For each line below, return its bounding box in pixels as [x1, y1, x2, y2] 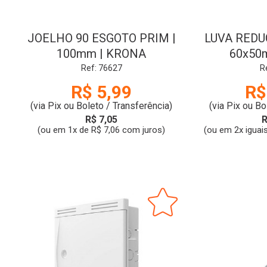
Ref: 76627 [80, 63, 122, 73]
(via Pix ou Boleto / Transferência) [30, 100, 172, 111]
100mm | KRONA [57, 46, 146, 61]
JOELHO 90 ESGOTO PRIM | [27, 31, 176, 45]
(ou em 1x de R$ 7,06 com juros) [38, 125, 165, 135]
